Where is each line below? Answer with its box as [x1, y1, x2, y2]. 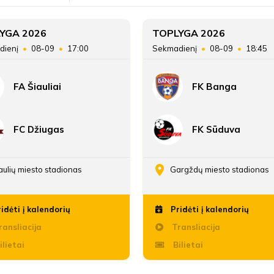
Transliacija [169, 222, 220, 232]
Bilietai [171, 240, 203, 250]
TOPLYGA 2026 [152, 27, 225, 39]
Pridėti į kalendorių [168, 204, 249, 214]
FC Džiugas [13, 124, 64, 135]
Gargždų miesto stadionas [170, 165, 269, 174]
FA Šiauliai [13, 81, 61, 92]
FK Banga [192, 81, 237, 92]
